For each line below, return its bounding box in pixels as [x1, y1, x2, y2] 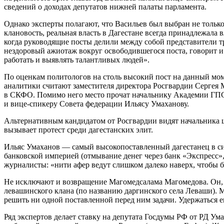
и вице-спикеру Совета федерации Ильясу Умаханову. [4, 99, 189, 108]
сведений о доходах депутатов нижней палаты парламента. [4, 2, 206, 11]
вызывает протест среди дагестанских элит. [4, 125, 153, 134]
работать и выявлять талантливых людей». [4, 55, 149, 64]
